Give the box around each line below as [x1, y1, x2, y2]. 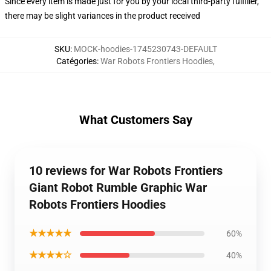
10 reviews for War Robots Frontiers [29, 163, 223, 178]
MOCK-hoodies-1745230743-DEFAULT [73, 44, 217, 54]
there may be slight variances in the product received [5, 11, 200, 21]
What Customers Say [79, 113, 192, 127]
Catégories [56, 56, 97, 66]
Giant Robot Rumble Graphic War [29, 180, 207, 195]
